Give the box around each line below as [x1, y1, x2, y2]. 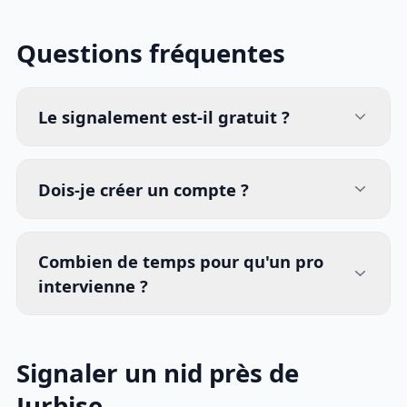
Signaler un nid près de [16, 356, 300, 391]
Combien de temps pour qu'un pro [38, 250, 324, 273]
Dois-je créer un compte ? [38, 177, 250, 201]
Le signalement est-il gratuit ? [38, 104, 291, 128]
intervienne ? [38, 274, 149, 298]
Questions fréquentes [16, 36, 286, 71]
